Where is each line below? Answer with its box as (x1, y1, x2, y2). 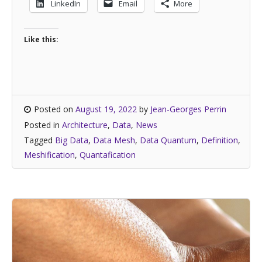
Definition (201, 135, 238, 146)
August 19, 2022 (75, 104, 137, 115)
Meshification (24, 149, 75, 160)
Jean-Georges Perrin (150, 104, 226, 115)
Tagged (24, 135, 55, 146)
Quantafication (80, 149, 136, 160)
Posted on (34, 104, 75, 115)
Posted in (24, 119, 62, 130)
